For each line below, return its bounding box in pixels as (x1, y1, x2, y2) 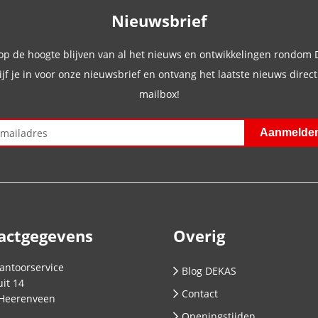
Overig (173, 225, 225, 246)
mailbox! (138, 87, 180, 101)
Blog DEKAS (182, 264, 236, 278)
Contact (182, 287, 218, 300)
